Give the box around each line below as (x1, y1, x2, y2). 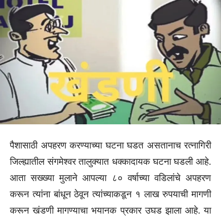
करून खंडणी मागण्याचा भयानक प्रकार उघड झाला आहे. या (10, 205, 211, 217)
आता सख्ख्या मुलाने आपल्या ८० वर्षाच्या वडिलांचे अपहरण (10, 172, 211, 184)
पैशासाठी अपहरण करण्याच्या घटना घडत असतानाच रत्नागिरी (10, 140, 211, 151)
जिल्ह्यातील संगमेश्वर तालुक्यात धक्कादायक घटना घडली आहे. (10, 156, 211, 168)
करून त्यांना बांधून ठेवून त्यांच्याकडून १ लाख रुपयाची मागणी (10, 188, 211, 200)
